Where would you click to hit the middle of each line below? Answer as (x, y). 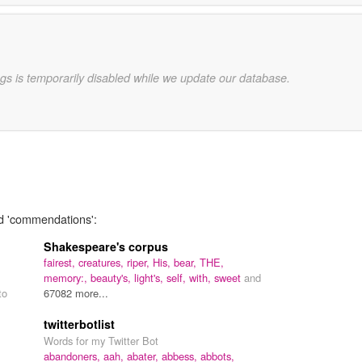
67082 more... (76, 293)
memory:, (67, 277)
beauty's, (112, 277)
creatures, (103, 262)
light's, (150, 277)
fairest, (61, 262)
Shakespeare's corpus (106, 246)
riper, (140, 262)
